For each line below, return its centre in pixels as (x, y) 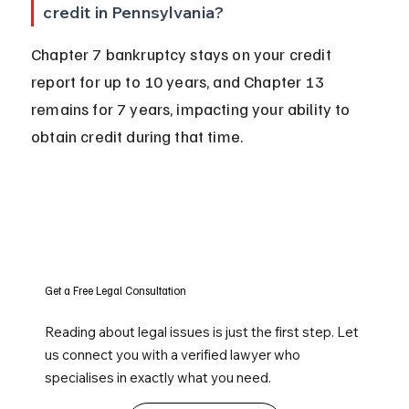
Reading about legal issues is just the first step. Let (202, 332)
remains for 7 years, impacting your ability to (193, 109)
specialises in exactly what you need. (158, 378)
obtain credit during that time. (137, 136)
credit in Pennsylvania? (134, 13)
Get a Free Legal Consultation (116, 291)
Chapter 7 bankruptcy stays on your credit (183, 54)
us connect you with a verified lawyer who (173, 355)
